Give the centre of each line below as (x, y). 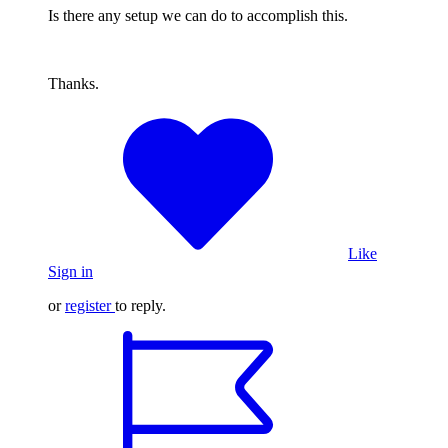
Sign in (70, 271)
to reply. (140, 305)
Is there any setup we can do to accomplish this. (198, 15)
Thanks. (75, 83)
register (88, 305)
